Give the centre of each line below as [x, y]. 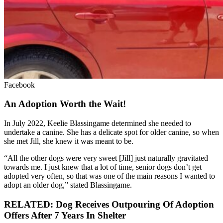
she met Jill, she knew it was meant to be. [69, 141]
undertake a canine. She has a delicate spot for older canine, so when [111, 132]
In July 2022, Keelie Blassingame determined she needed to [98, 123]
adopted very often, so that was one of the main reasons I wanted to [110, 176]
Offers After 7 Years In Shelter [65, 215]
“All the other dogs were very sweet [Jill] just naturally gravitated [106, 158]
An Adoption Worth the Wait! [65, 104]
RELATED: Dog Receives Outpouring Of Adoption [109, 204]
